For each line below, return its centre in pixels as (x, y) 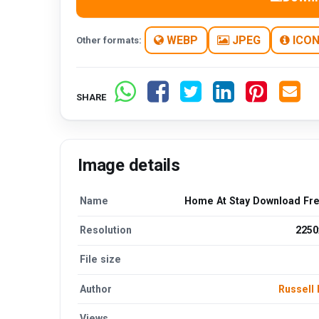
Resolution (106, 230)
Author (96, 289)
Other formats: (109, 41)
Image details (129, 166)
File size (101, 260)
